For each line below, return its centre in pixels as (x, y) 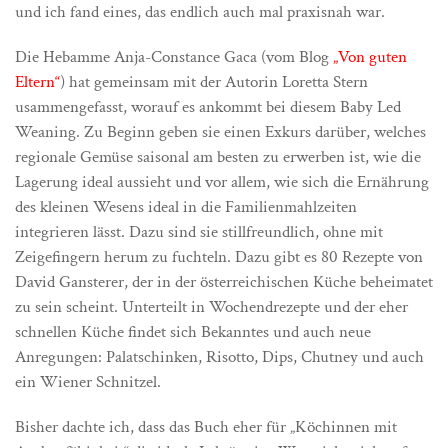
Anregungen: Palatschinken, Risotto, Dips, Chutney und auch (219, 357)
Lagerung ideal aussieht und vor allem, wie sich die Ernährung (222, 182)
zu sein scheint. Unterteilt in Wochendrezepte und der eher (211, 307)
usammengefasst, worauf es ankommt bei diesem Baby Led (208, 107)
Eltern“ (37, 82)
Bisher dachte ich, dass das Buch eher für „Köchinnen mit (206, 427)
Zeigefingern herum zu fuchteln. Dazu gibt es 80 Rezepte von (219, 257)
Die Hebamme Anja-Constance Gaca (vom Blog (174, 57)
